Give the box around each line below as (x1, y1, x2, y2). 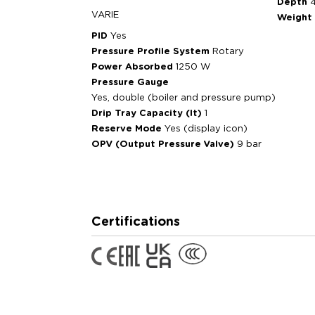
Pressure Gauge (91, 78, 169, 87)
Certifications (91, 216, 180, 229)
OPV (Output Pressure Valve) (91, 140, 237, 149)
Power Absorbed (91, 63, 176, 72)
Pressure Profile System (91, 47, 212, 56)
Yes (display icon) (165, 124, 247, 134)
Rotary (212, 47, 244, 56)
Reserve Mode (91, 124, 165, 134)
